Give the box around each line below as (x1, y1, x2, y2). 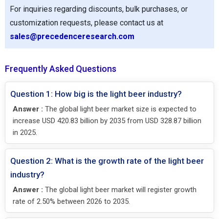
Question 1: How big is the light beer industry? (10, 89, 182, 99)
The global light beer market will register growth (43, 185, 197, 195)
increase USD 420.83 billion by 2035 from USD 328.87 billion (13, 116, 201, 126)
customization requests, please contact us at (10, 18, 163, 28)
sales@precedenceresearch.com (10, 32, 134, 42)
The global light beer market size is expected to (43, 105, 197, 114)
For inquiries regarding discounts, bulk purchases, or (10, 4, 188, 14)
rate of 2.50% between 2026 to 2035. (13, 197, 130, 206)
